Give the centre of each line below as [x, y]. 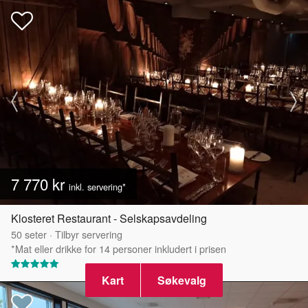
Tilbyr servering [89, 234]
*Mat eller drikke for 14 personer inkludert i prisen [119, 248]
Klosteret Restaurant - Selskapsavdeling [109, 218]
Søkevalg [182, 280]
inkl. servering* [97, 186]
